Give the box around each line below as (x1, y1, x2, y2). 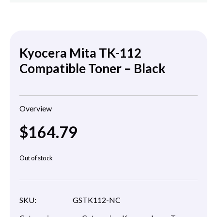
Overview (19, 104, 52, 113)
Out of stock (19, 154, 53, 162)
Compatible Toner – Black (19, 61, 166, 77)
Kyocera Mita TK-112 (19, 45, 141, 61)
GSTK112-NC (73, 195, 121, 204)
